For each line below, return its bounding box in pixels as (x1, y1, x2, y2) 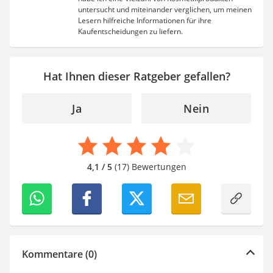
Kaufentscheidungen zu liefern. (78, 26, 183, 37)
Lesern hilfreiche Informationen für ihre (78, 15, 211, 26)
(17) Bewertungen (112, 161, 186, 173)
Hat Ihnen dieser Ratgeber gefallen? (43, 69, 230, 84)
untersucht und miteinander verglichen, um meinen (78, 4, 252, 15)
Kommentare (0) (22, 247, 97, 261)
